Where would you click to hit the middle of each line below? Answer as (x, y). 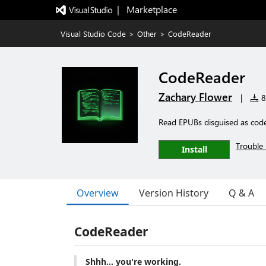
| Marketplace (147, 9)
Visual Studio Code (93, 34)
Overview (98, 193)
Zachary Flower (195, 97)
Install (194, 149)
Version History (174, 193)
